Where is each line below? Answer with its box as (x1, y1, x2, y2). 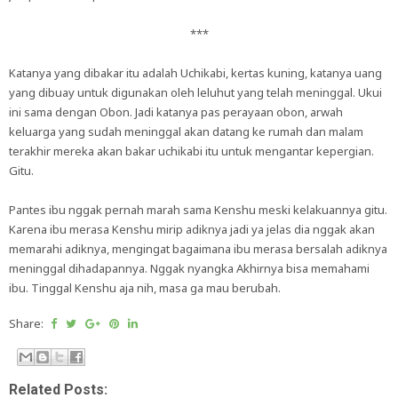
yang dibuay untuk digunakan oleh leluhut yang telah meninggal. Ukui (9, 84, 382, 100)
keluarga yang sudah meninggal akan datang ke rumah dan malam (9, 123, 363, 139)
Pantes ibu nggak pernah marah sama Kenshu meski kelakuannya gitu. (9, 202, 387, 218)
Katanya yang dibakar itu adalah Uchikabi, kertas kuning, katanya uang (9, 65, 382, 81)
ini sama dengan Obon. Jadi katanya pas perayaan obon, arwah (9, 104, 343, 120)
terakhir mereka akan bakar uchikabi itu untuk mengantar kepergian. (9, 143, 374, 159)
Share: (9, 315, 46, 331)
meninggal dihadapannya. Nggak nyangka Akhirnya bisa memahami (9, 260, 370, 276)
